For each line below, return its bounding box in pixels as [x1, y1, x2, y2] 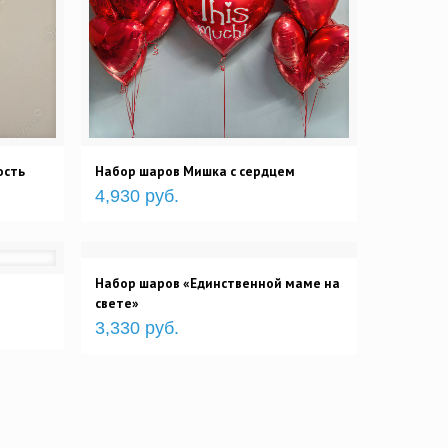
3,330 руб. [95, 317, 180, 338]
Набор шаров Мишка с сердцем [95, 161, 296, 180]
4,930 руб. [95, 185, 180, 206]
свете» [95, 293, 140, 312]
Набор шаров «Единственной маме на [95, 273, 341, 292]
